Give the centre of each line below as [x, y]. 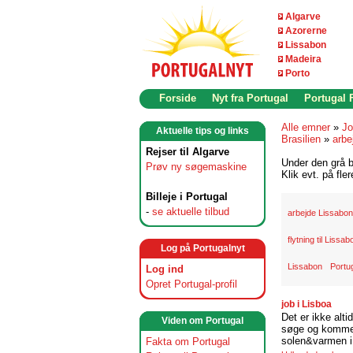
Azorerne [306, 31]
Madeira [303, 59]
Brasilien [301, 139]
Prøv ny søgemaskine [196, 167]
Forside [178, 98]
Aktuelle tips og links [203, 131]
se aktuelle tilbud [191, 212]
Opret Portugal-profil [191, 284]
